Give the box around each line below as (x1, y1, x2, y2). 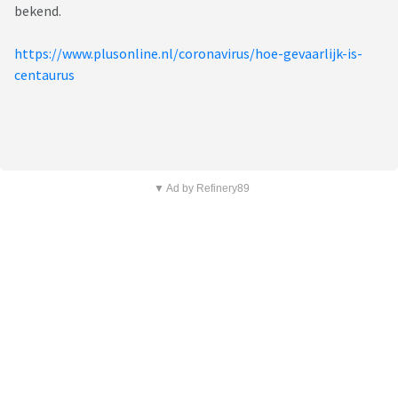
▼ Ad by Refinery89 (153, 182, 250, 195)
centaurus (14, 66, 75, 84)
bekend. (14, 2, 61, 20)
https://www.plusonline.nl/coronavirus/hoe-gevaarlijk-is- (14, 44, 362, 63)
